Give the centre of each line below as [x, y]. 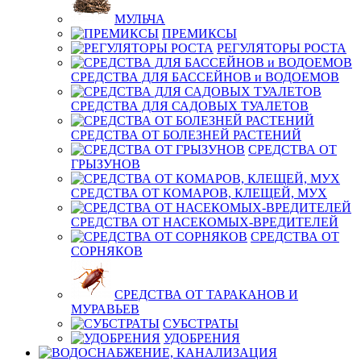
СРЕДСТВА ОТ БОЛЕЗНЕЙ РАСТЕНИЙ [186, 135]
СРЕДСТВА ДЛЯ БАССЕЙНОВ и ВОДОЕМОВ [205, 77]
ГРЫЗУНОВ [106, 164]
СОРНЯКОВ [107, 251]
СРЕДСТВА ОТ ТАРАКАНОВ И [206, 295]
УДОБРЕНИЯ [202, 338]
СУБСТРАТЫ [201, 324]
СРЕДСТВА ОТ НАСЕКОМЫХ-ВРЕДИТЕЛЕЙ [205, 222]
